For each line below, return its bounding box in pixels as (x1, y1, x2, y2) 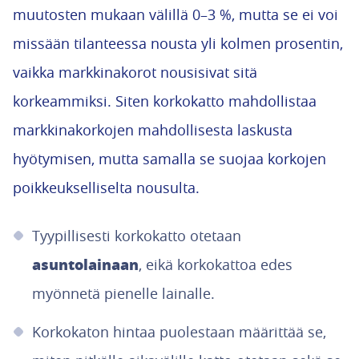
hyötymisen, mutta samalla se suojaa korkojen (13, 149, 326, 168)
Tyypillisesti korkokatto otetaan (32, 226, 241, 245)
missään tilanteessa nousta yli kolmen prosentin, (13, 34, 343, 53)
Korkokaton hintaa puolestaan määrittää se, (32, 322, 326, 341)
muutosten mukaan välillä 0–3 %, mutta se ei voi (13, 5, 338, 24)
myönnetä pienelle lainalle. (32, 284, 219, 303)
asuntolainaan (32, 254, 139, 275)
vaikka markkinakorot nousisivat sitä (13, 63, 257, 82)
